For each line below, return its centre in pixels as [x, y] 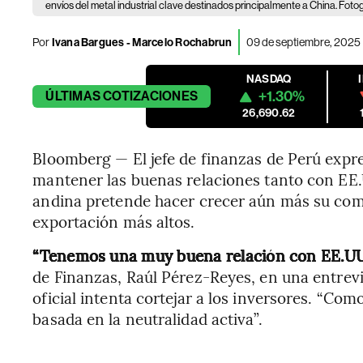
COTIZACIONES [151, 96]
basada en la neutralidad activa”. [147, 318]
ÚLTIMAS [73, 96]
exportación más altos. [114, 221]
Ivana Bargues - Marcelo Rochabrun [141, 42]
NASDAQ [269, 79]
